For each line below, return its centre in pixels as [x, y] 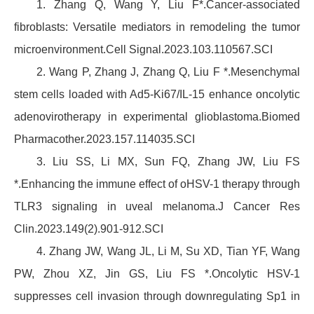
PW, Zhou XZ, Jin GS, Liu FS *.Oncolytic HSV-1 [157, 274]
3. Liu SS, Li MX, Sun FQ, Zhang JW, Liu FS [168, 162]
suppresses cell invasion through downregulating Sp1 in [157, 296]
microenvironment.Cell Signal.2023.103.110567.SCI [143, 50]
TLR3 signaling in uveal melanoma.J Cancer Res [157, 207]
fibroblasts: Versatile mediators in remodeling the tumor [157, 27]
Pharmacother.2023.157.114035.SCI [104, 139]
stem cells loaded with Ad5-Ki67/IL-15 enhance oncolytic [157, 95]
